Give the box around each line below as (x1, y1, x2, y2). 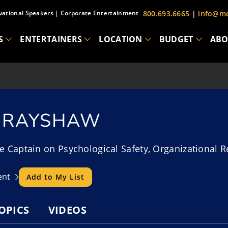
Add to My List (26, 172, 85, 182)
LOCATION (99, 34, 142, 45)
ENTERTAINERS (20, 34, 82, 45)
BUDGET (159, 34, 193, 45)
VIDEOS (48, 203, 87, 217)
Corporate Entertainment (60, 9, 139, 17)
